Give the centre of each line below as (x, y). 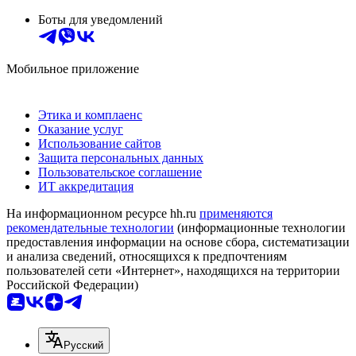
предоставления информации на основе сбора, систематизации (178, 242)
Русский (83, 345)
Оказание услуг (81, 129)
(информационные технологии (260, 227)
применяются (236, 213)
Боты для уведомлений (101, 19)
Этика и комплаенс (90, 114)
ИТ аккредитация (86, 186)
